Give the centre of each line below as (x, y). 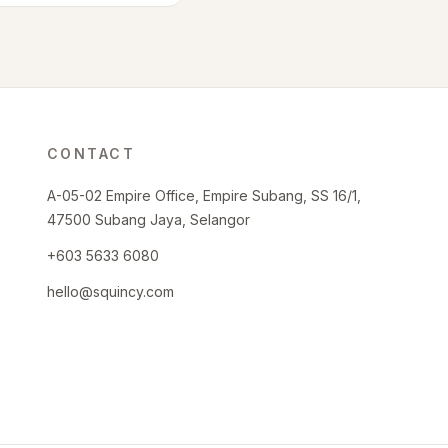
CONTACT (91, 153)
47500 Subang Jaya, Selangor (148, 219)
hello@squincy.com (110, 291)
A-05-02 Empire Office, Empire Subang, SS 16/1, (203, 195)
